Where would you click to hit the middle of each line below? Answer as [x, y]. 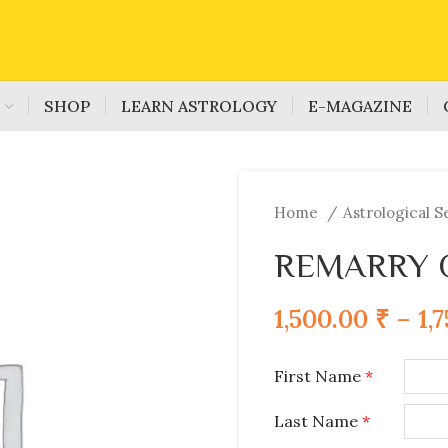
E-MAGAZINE [359, 105]
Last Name [318, 421]
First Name [319, 376]
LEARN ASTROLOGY [198, 105]
